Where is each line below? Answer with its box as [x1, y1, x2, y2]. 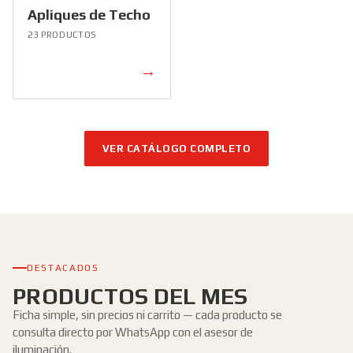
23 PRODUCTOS [28, 30, 97, 40]
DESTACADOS [27, 262, 99, 273]
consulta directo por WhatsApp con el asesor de [13, 325, 253, 339]
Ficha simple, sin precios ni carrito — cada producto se [13, 308, 282, 321]
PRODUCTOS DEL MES [13, 284, 248, 309]
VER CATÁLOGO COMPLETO [102, 143, 251, 154]
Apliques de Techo [28, 6, 150, 24]
